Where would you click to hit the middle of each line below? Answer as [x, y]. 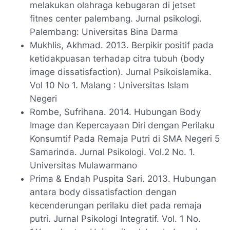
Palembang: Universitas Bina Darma [104, 32]
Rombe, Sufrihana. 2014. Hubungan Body [115, 112]
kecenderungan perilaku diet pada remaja [116, 205]
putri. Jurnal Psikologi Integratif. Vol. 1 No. [115, 218]
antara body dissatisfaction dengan [103, 192]
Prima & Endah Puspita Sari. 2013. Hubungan [123, 178]
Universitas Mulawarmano [83, 165]
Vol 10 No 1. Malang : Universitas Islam [109, 85]
